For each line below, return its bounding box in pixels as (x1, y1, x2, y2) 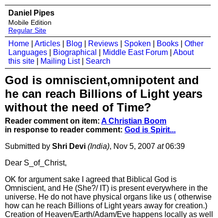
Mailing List (40, 57, 80, 65)
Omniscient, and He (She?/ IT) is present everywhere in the (5, 184, 208, 192)
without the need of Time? (5, 101, 151, 114)
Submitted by (5, 142, 52, 150)
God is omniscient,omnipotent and (5, 73, 199, 87)
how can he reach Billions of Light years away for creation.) (5, 201, 207, 210)
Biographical (53, 48, 97, 56)
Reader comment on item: (5, 117, 101, 125)
